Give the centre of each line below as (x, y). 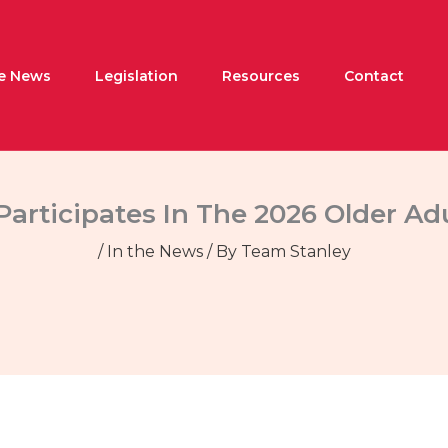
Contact (374, 75)
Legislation (136, 75)
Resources (261, 75)
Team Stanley (295, 252)
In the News (154, 252)
